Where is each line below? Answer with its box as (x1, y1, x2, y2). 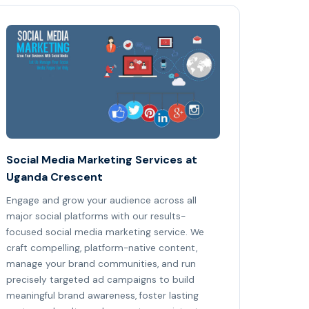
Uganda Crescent (6, 170, 103, 185)
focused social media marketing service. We (6, 226, 204, 239)
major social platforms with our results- (6, 210, 186, 223)
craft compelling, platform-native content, (6, 242, 197, 255)
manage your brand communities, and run (6, 258, 196, 270)
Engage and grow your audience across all (6, 195, 197, 207)
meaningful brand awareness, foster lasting (6, 290, 199, 302)
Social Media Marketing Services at (6, 152, 197, 168)
